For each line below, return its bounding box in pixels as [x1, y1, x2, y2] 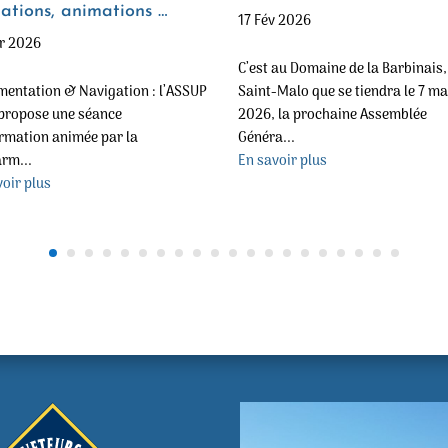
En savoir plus [237, 150, 327, 174]
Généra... [237, 127, 295, 151]
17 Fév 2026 [237, 10, 311, 34]
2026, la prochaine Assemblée [237, 104, 427, 128]
